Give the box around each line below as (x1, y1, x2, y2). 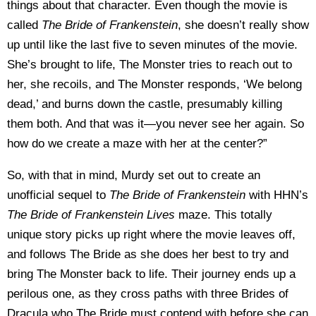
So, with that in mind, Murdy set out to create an (7, 168, 260, 182)
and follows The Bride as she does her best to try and (7, 247, 288, 261)
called (7, 18, 42, 32)
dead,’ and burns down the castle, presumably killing (7, 97, 282, 111)
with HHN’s (249, 188, 308, 202)
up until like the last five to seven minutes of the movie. (7, 37, 298, 51)
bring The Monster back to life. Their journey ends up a (7, 267, 296, 281)
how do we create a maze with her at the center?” (7, 136, 267, 150)
